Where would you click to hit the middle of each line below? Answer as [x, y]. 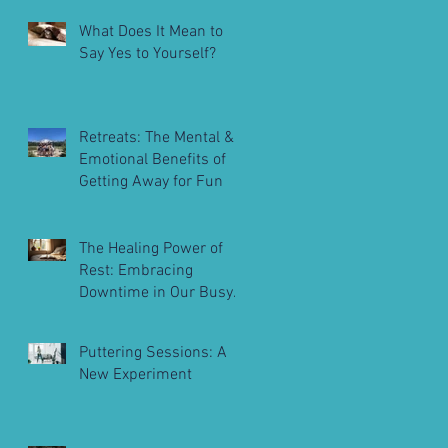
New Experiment [135, 375]
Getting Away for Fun [151, 182]
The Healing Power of [151, 249]
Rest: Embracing [136, 271]
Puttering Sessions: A [153, 353]
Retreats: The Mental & [156, 138]
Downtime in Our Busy [156, 293]
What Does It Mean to [151, 32]
